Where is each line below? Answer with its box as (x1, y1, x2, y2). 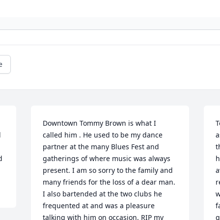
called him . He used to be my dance (43, 130, 163, 140)
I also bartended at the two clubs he (43, 189, 163, 199)
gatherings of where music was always (43, 154, 171, 164)
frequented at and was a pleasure (43, 201, 155, 211)
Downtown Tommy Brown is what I (43, 118, 157, 128)
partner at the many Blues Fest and (43, 142, 160, 152)
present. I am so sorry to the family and (43, 165, 173, 175)
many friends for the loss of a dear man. (43, 177, 176, 187)
